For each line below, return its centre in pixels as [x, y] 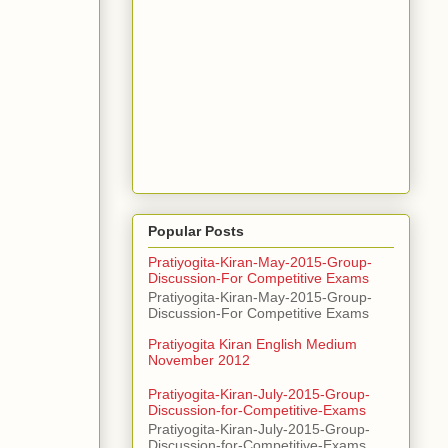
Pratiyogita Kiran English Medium [252, 344]
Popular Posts [196, 231]
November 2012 [199, 360]
